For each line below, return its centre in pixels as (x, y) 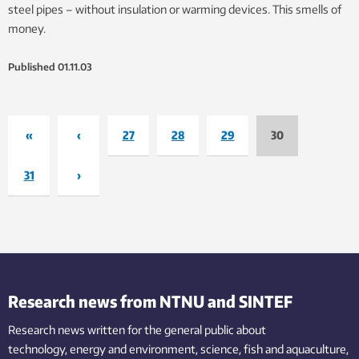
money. (27, 28)
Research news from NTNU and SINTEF (150, 301)
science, (221, 349)
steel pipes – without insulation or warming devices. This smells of (175, 9)
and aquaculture (306, 349)
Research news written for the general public (121, 329)
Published (32, 67)
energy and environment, (134, 349)
